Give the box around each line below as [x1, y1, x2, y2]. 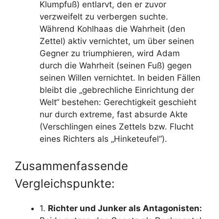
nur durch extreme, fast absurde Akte [40, 109, 188, 119]
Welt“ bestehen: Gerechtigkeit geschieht [40, 97, 197, 107]
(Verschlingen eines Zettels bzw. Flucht [40, 121, 194, 131]
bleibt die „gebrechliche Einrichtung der [40, 85, 194, 95]
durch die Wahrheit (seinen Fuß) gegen [40, 60, 192, 70]
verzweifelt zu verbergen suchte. [40, 11, 168, 22]
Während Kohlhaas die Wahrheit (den [40, 23, 185, 34]
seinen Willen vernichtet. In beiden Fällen [40, 72, 200, 83]
